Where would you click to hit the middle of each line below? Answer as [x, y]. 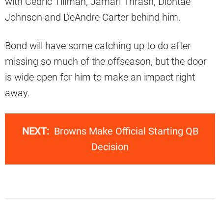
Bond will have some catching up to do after [98, 46]
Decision [110, 147]
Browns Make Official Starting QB [126, 131]
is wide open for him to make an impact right [100, 77]
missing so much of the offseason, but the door [106, 62]
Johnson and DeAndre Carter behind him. [93, 17]
